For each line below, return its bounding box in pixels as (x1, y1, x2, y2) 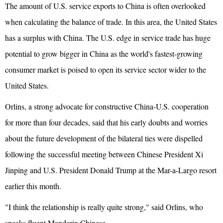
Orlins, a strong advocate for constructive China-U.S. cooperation (5, 101, 209, 112)
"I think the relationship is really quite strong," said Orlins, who (5, 202, 203, 213)
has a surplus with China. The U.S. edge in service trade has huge (5, 32, 211, 43)
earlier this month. (5, 181, 61, 192)
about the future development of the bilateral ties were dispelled (5, 133, 203, 144)
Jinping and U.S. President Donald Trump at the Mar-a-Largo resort (5, 165, 217, 176)
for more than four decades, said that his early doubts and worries (5, 117, 208, 128)
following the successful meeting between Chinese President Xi (5, 149, 203, 160)
